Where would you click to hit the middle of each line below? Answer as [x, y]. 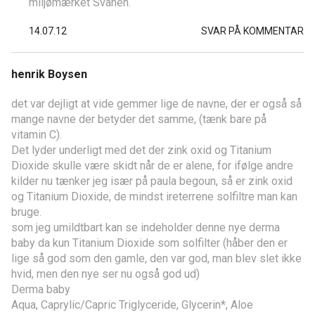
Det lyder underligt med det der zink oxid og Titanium [141, 150]
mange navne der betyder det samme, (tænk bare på [139, 119]
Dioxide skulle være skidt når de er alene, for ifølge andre [152, 165]
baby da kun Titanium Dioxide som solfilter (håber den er [149, 243]
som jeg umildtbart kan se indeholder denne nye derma [146, 227]
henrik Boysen [49, 74]
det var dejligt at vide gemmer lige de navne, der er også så [156, 103]
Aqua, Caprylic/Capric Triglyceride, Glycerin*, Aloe [132, 304]
